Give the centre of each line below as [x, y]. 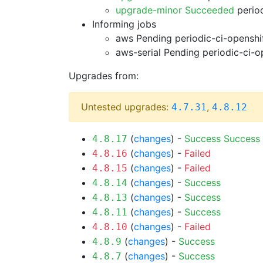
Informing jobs [124, 24]
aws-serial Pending [158, 52]
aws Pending [144, 38]
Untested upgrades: [126, 107]
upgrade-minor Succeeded [175, 10]
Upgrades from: [104, 76]
